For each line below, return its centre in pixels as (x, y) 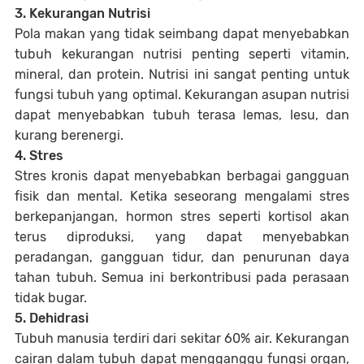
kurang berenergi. (69, 135)
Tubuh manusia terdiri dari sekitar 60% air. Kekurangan (182, 338)
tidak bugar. (51, 298)
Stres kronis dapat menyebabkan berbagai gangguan (182, 176)
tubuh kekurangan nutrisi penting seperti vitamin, (182, 54)
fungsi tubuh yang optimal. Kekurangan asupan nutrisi (182, 95)
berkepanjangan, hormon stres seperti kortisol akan (182, 217)
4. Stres (39, 156)
